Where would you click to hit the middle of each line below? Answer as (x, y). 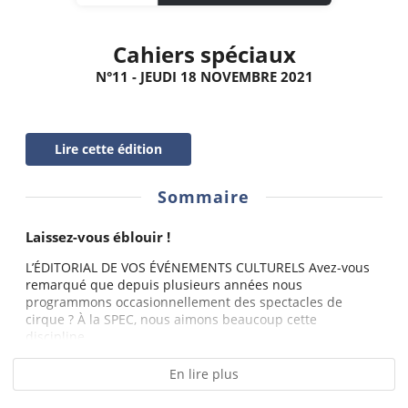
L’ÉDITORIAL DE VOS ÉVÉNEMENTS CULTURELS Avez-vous (198, 268)
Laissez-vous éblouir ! (98, 237)
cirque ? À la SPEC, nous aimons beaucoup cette (171, 320)
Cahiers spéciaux (204, 54)
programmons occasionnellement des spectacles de (184, 302)
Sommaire (204, 197)
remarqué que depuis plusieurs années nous (164, 285)
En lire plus (204, 374)
